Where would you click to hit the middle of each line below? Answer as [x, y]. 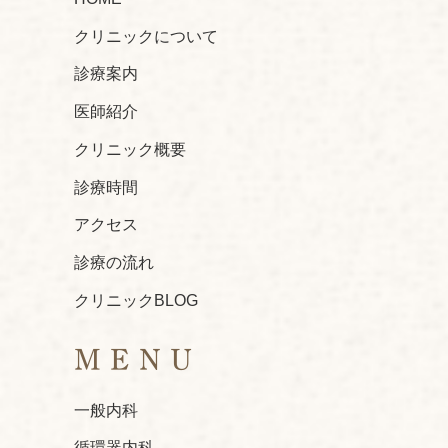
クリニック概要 [130, 149]
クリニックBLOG [136, 300]
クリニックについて [146, 36]
